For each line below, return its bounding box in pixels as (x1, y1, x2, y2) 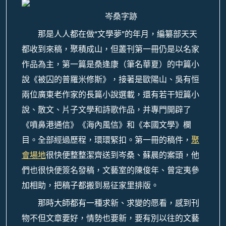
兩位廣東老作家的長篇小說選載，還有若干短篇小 (22, 89, 199, 100)
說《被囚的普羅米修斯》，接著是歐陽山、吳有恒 (22, 74, 199, 85)
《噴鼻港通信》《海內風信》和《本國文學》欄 (22, 119, 191, 131)
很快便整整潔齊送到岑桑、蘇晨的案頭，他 (46, 149, 199, 161)
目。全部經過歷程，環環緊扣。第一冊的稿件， (22, 134, 191, 146)
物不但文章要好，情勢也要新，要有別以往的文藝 (22, 212, 199, 224)
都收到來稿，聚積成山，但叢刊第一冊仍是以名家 (22, 43, 199, 55)
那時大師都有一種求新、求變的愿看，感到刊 (38, 197, 199, 209)
